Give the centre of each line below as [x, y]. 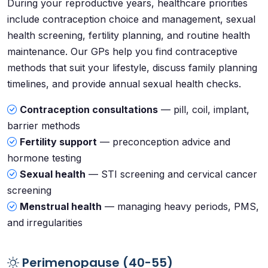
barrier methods [44, 126]
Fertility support [58, 142]
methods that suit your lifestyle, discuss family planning [132, 68]
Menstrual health [61, 206]
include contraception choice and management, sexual [131, 19]
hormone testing [44, 158]
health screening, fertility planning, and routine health [129, 35]
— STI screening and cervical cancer [171, 174]
